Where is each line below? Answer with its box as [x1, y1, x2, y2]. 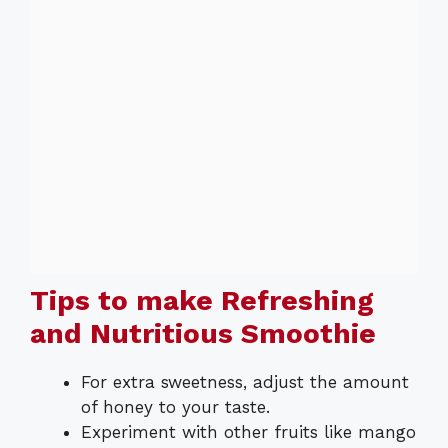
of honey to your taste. [81, 397, 270, 418]
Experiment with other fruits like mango [81, 422, 416, 443]
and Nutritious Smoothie [30, 317, 376, 351]
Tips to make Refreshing [30, 284, 374, 318]
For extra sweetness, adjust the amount [81, 372, 409, 393]
